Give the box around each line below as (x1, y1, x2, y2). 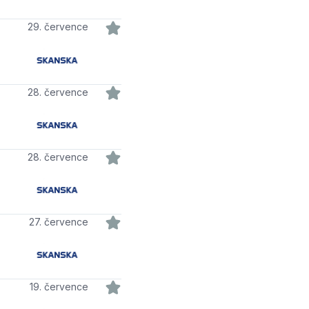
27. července (34, 215, 88, 228)
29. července (32, 21, 88, 33)
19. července (32, 281, 88, 293)
